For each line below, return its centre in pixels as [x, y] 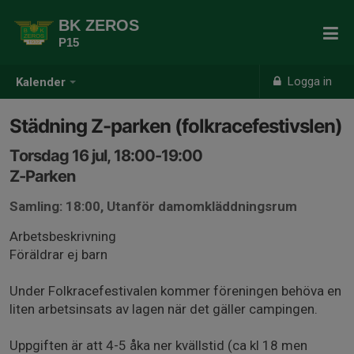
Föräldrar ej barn [58, 254]
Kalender [41, 83]
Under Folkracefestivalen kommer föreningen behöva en [175, 291]
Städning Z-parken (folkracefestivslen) [176, 126]
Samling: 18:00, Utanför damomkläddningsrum [153, 206]
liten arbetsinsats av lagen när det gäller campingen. [164, 309]
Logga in [309, 81]
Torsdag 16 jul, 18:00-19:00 [106, 156]
